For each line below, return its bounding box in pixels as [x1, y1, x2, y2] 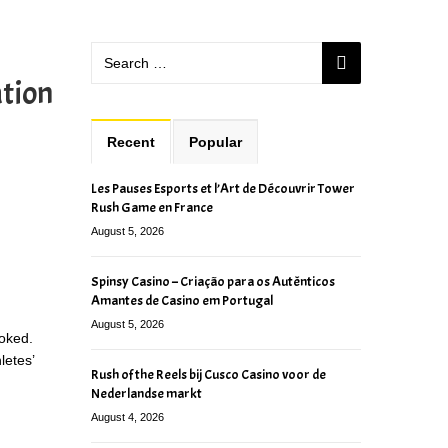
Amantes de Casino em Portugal [91, 291, 273, 309]
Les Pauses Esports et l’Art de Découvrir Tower [91, 179, 355, 197]
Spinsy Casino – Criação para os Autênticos [91, 272, 335, 290]
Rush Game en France [91, 198, 213, 216]
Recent [106, 133, 155, 150]
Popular [188, 133, 242, 150]
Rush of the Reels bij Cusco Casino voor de [91, 365, 326, 383]
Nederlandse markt [91, 384, 202, 402]
